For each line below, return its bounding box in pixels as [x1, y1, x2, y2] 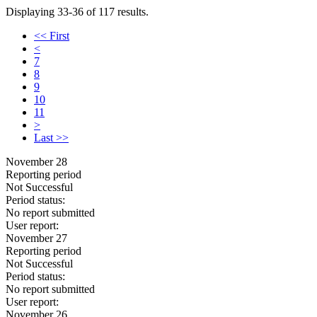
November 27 [6, 232, 67, 244]
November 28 [6, 156, 67, 168]
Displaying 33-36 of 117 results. [6, 6, 149, 18]
